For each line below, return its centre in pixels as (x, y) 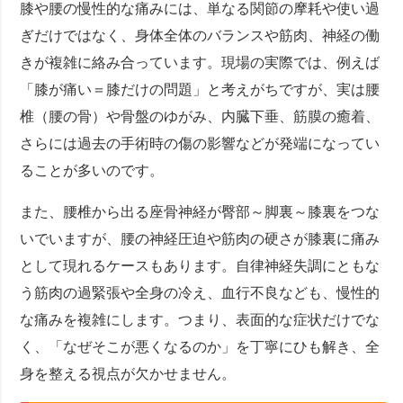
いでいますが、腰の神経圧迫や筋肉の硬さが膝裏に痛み (200, 239)
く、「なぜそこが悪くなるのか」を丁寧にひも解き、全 (200, 347)
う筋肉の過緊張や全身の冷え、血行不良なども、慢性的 (200, 293)
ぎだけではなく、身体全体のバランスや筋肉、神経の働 (200, 36)
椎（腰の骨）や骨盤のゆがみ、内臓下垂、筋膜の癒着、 (200, 117)
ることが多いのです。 (92, 171)
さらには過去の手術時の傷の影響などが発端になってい (200, 144)
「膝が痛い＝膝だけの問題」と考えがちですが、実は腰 (200, 90)
